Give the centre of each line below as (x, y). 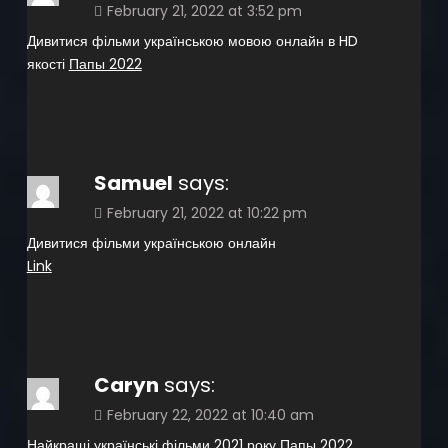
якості (47, 63)
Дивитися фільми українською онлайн (151, 242)
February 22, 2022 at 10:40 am (210, 414)
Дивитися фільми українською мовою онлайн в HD (192, 40)
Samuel (133, 182)
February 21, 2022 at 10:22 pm (206, 212)
